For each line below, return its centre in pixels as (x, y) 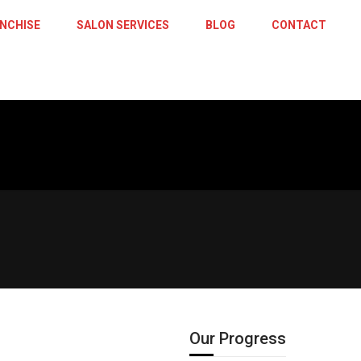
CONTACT (299, 25)
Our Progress (237, 338)
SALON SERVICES (123, 25)
